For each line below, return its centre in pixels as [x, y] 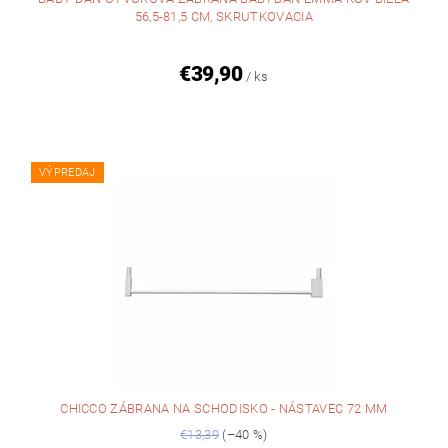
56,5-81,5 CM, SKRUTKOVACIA [223, 17]
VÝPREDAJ [67, 173]
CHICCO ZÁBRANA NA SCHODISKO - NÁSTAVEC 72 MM [224, 409]
